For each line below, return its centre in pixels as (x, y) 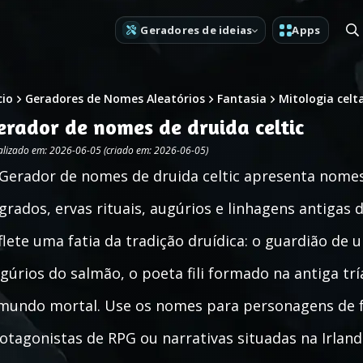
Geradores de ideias (196, 30)
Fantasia (242, 98)
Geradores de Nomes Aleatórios (115, 98)
